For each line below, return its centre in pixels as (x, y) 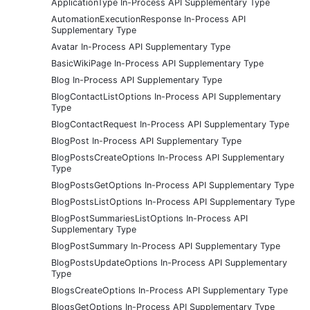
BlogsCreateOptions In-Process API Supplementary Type (170, 290)
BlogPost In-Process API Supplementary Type (146, 140)
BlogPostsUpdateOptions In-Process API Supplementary (169, 262)
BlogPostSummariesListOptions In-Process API (149, 218)
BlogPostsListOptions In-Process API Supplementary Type (173, 201)
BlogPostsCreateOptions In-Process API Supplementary (168, 157)
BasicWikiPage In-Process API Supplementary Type (157, 63)
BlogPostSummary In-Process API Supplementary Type (166, 246)
